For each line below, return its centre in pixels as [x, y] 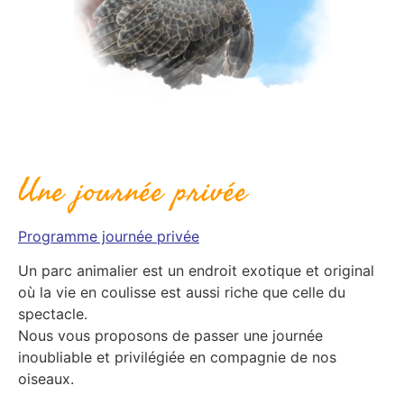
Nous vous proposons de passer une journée [170, 335]
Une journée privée [133, 191]
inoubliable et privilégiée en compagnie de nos [177, 357]
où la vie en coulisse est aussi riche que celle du [182, 292]
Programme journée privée [109, 236]
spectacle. [53, 313]
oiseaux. [46, 378]
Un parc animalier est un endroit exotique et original [196, 270]
